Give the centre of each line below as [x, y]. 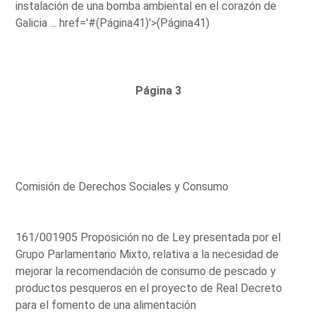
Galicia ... [38, 23]
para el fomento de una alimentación [106, 305]
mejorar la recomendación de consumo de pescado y [146, 271]
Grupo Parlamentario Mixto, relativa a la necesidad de [147, 254]
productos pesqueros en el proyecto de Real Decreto [149, 288]
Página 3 [158, 90]
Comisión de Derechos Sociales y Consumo [122, 186]
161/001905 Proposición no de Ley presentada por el [148, 237]
